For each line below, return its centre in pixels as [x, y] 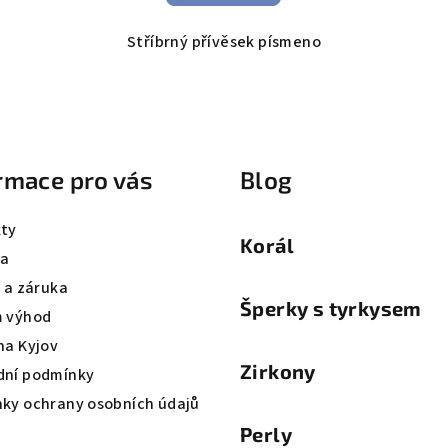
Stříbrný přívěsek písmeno [223, 41]
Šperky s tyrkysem [331, 307]
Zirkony [278, 370]
